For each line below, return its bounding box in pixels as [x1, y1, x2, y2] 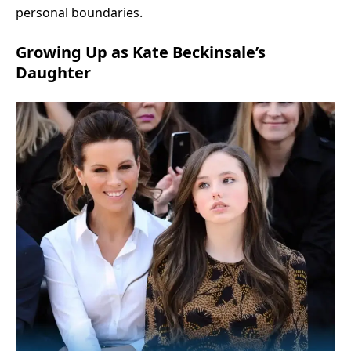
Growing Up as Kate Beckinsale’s [16, 41, 266, 63]
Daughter [16, 61, 91, 83]
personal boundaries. [16, 3, 143, 21]
